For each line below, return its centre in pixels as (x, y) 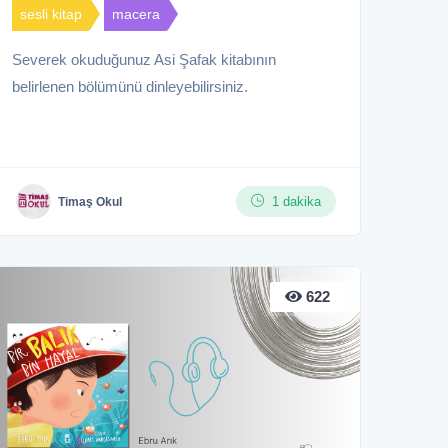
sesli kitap (51, 14)
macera (136, 14)
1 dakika (296, 202)
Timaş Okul (90, 201)
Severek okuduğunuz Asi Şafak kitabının (144, 60)
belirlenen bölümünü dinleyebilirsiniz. (130, 87)
